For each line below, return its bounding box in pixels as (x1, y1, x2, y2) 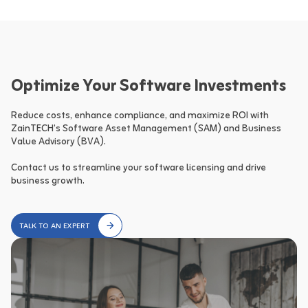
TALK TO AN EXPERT (19, 219, 89, 234)
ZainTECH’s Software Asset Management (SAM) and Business (11, 120, 281, 138)
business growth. (11, 173, 85, 190)
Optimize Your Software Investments (11, 72, 286, 102)
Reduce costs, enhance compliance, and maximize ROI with (11, 107, 269, 125)
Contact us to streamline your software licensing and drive (11, 159, 266, 177)
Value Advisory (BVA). (11, 133, 106, 151)
